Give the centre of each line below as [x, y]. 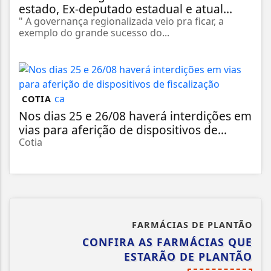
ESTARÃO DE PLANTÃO [188, 256]
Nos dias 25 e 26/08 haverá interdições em [135, 116]
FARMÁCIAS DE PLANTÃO [192, 224]
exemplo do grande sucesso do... [94, 32]
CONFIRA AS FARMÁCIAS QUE [167, 242]
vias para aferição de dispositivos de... [123, 129]
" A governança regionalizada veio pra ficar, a [121, 21]
